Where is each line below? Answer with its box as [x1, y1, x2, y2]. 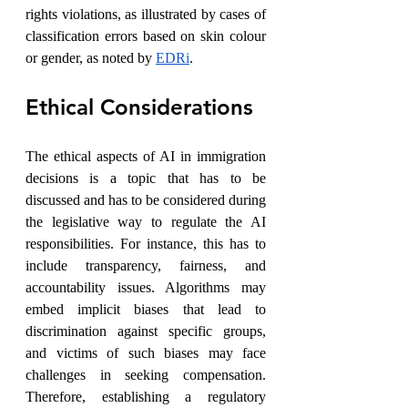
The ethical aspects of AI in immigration [25, 148, 266, 165]
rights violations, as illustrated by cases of [25, 6, 266, 23]
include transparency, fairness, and [25, 258, 266, 274]
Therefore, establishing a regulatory [25, 389, 266, 405]
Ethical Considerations [25, 94, 253, 121]
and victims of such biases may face [25, 345, 266, 362]
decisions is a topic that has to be [25, 170, 266, 187]
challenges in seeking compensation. [25, 367, 266, 383]
